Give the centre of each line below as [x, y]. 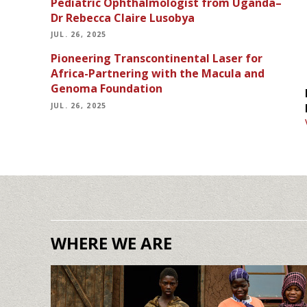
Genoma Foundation [106, 89]
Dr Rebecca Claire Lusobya [122, 18]
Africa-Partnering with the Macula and [157, 74]
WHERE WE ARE [111, 243]
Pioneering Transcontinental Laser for [156, 59]
